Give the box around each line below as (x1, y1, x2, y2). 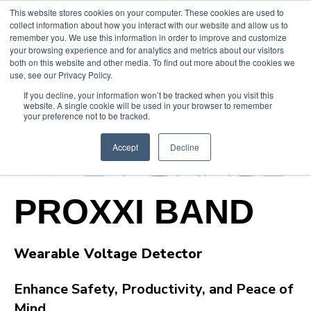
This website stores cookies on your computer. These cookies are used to (10, 6, 284, 18)
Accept (112, 141, 138, 153)
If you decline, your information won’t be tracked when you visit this (24, 89, 274, 101)
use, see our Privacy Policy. (10, 69, 112, 81)
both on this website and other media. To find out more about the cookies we (10, 56, 295, 68)
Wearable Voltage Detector (14, 244, 203, 264)
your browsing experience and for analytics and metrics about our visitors (10, 44, 284, 56)
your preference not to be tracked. (24, 110, 150, 121)
